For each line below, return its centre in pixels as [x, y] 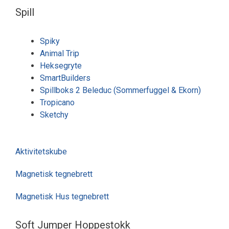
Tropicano [57, 102]
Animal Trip [60, 53]
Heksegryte [61, 66]
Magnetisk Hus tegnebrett [62, 197]
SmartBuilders [65, 78]
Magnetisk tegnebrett [54, 174]
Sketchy [54, 115]
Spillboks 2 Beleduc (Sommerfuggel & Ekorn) [120, 90]
